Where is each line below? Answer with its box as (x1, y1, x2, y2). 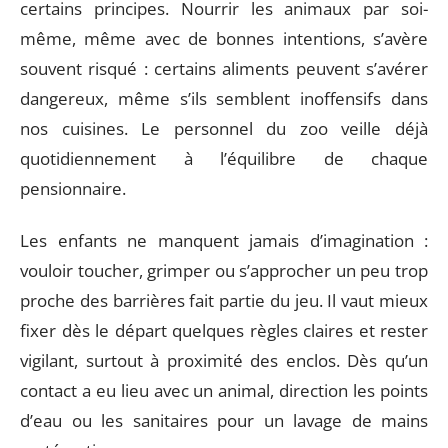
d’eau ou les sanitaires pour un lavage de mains (20, 409, 428, 432)
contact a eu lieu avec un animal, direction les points (20, 379, 428, 402)
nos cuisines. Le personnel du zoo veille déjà (20, 116, 428, 140)
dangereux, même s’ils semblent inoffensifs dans (20, 86, 428, 110)
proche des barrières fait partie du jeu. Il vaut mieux (20, 289, 428, 312)
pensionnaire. (20, 176, 126, 200)
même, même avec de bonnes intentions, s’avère (20, 26, 428, 50)
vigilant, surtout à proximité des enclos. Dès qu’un (20, 349, 428, 372)
